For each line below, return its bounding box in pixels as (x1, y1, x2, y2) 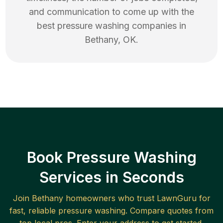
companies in (129, 20, 186, 31)
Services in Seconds (39, 168, 184, 187)
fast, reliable (9, 206, 58, 216)
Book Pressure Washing (26, 148, 197, 167)
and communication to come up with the (29, 6, 194, 17)
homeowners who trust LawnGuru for (63, 193, 211, 204)
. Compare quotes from (125, 206, 214, 216)
